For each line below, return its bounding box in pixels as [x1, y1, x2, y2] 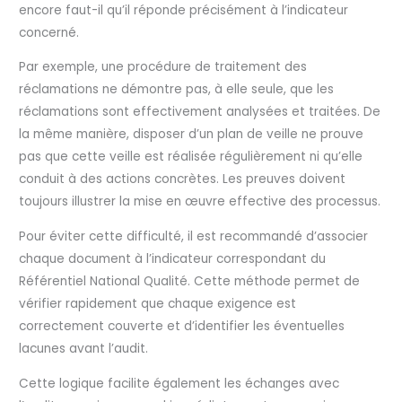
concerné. [19, 23, 80, 41]
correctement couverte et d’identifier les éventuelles [19, 317, 345, 335]
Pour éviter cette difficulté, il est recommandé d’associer [19, 227, 369, 245]
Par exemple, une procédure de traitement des [19, 58, 308, 76]
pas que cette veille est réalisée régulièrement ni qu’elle [19, 148, 363, 166]
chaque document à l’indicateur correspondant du [19, 249, 327, 267]
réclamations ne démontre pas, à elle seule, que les [19, 81, 335, 99]
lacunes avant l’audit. [19, 339, 149, 357]
